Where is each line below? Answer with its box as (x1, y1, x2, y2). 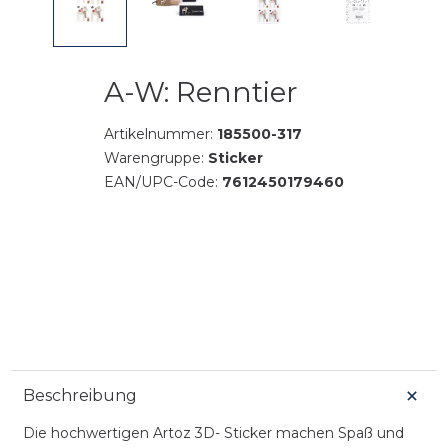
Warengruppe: (104, 148, 208, 167)
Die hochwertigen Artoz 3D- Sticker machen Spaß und (22, 423, 404, 442)
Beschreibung (22, 385, 137, 405)
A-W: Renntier (104, 74, 298, 109)
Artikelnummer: (104, 124, 217, 143)
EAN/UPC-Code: (104, 172, 222, 191)
